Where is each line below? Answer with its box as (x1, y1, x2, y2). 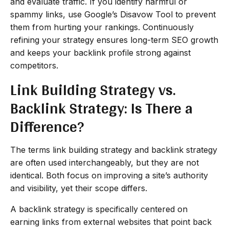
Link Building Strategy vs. (10, 75, 176, 103)
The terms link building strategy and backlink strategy (10, 144, 217, 155)
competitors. (10, 60, 58, 71)
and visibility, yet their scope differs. (10, 182, 147, 193)
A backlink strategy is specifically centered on (10, 203, 188, 214)
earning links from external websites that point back (10, 216, 212, 227)
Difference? (10, 112, 84, 140)
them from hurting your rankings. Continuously (10, 21, 194, 32)
